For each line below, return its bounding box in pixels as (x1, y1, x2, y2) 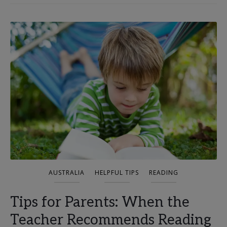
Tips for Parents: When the (10, 194, 190, 211)
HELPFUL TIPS (95, 168, 139, 177)
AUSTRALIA (49, 168, 85, 177)
